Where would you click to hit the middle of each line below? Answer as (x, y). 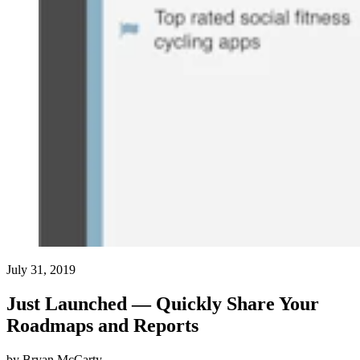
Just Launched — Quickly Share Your (163, 304)
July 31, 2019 (41, 270)
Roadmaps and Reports (102, 326)
